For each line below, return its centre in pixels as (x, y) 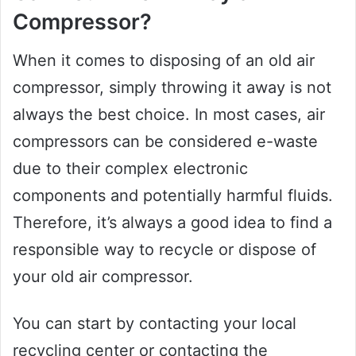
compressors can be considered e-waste (165, 142)
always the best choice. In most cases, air (169, 115)
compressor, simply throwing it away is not (172, 88)
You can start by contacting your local (155, 324)
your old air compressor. (103, 277)
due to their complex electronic (130, 169)
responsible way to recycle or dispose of (164, 250)
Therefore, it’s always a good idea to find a (172, 223)
